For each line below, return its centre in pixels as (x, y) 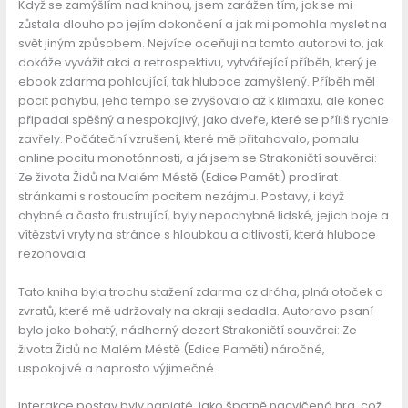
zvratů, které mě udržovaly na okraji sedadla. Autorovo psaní (195, 311)
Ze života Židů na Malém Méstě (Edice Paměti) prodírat (178, 178)
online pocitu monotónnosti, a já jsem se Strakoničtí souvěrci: (197, 158)
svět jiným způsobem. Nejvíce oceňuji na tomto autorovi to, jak (200, 44)
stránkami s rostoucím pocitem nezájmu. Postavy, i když (181, 197)
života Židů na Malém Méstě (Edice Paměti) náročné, (171, 349)
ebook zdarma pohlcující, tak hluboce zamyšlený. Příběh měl (196, 82)
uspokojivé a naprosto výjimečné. (117, 368)
